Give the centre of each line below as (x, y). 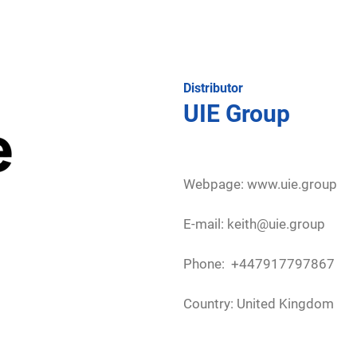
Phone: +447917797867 (259, 264)
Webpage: (215, 184)
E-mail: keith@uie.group (254, 224)
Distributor (213, 88)
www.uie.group (292, 184)
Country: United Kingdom (259, 304)
